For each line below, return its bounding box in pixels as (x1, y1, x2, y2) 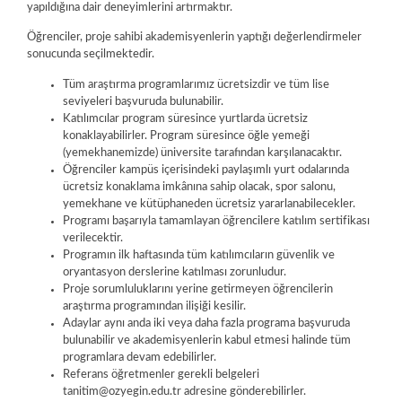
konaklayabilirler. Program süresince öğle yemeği (63, 129, 310, 142)
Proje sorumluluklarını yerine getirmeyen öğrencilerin (63, 283, 333, 295)
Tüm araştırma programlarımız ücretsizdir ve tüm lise (63, 78, 329, 91)
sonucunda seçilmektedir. (27, 48, 154, 61)
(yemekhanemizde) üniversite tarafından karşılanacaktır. (63, 146, 342, 159)
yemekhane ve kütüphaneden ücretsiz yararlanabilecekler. (63, 197, 355, 210)
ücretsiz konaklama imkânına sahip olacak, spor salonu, (63, 180, 336, 193)
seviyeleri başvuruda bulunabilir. (63, 95, 223, 108)
